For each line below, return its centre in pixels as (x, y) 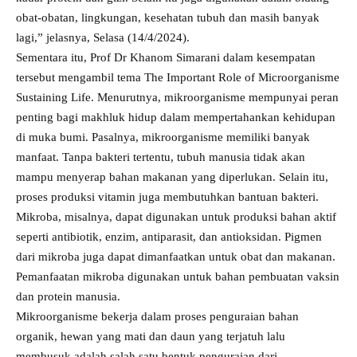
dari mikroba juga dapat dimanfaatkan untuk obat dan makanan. (176, 257)
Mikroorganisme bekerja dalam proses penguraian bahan (157, 317)
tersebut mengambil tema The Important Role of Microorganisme (178, 78)
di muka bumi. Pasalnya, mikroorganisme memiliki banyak (163, 137)
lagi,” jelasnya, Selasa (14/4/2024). (103, 38)
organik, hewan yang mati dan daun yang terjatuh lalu (151, 337)
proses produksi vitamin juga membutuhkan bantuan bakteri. (167, 197)
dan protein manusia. (68, 297)
